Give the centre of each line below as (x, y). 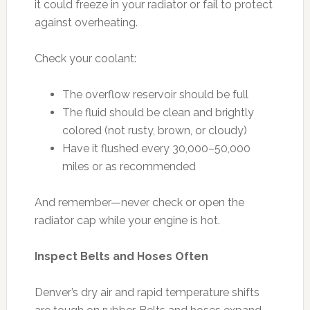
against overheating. (86, 22)
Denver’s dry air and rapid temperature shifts (147, 292)
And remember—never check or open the (139, 202)
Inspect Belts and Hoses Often (121, 256)
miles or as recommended (129, 166)
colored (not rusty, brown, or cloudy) (154, 130)
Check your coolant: (85, 58)
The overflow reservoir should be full (155, 94)
